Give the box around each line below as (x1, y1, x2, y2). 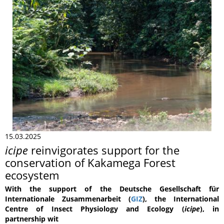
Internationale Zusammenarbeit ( (5, 194, 131, 204)
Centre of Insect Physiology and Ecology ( (5, 204, 184, 214)
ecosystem (5, 167, 59, 183)
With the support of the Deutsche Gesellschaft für (5, 184, 219, 194)
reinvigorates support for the (28, 142, 179, 158)
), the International (142, 194, 219, 204)
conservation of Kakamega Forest (5, 155, 175, 170)
